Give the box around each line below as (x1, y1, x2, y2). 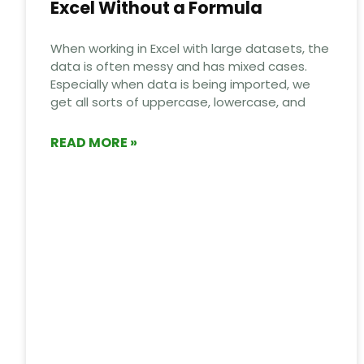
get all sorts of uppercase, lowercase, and (50, 93, 305, 110)
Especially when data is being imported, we (50, 75, 310, 93)
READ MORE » (50, 132, 137, 152)
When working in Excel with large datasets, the (50, 39, 329, 57)
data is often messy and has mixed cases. (50, 57, 307, 75)
